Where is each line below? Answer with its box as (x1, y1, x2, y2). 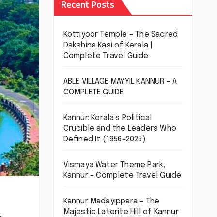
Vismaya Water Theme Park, (63, 160, 166, 169)
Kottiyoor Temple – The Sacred (63, 30, 178, 39)
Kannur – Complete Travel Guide (63, 171, 182, 180)
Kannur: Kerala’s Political (63, 113, 152, 122)
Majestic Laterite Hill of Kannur (63, 207, 179, 216)
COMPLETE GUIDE (63, 88, 124, 96)
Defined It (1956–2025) (63, 135, 146, 143)
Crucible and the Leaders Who (63, 124, 177, 133)
